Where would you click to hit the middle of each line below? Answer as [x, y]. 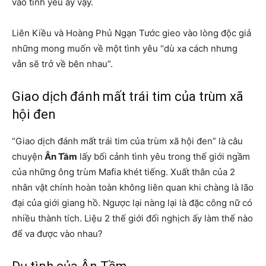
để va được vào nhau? [58, 234]
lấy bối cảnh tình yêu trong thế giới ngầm [164, 157]
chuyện [27, 157]
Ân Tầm [60, 157]
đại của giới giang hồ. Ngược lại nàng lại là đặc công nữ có [132, 203]
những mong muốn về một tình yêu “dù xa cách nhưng [125, 49]
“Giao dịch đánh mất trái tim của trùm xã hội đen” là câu [127, 141]
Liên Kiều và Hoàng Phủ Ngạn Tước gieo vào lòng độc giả [132, 33]
